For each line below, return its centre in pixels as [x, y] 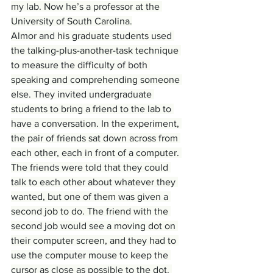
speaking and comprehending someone [97, 80]
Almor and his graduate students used [93, 36]
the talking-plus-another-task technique [96, 51]
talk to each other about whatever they [94, 182]
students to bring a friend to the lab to [92, 109]
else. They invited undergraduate [83, 94]
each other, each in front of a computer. [96, 153]
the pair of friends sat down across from [96, 138]
